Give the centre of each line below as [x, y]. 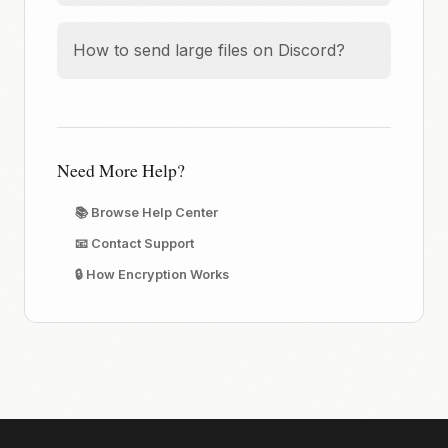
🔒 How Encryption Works [152, 274]
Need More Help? [121, 170]
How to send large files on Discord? [209, 50]
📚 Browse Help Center [146, 212]
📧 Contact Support [134, 243]
